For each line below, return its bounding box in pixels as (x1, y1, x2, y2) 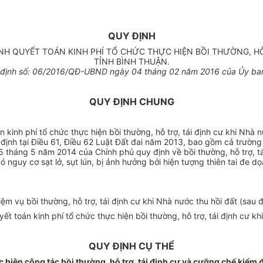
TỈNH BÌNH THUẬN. (93, 56, 170, 67)
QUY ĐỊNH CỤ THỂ (89, 240, 174, 252)
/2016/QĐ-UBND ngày (42, 66, 131, 77)
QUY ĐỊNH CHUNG (89, 96, 174, 108)
